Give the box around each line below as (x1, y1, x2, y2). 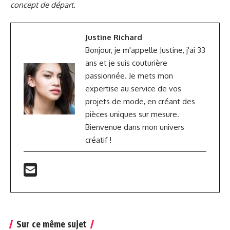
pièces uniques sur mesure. (85, 109, 179, 120)
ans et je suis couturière (85, 58, 167, 68)
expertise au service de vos (85, 84, 181, 94)
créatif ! (85, 135, 111, 145)
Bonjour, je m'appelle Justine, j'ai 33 (85, 45, 205, 55)
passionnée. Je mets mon (85, 71, 173, 81)
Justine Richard (85, 32, 142, 43)
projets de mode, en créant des (85, 97, 195, 107)
